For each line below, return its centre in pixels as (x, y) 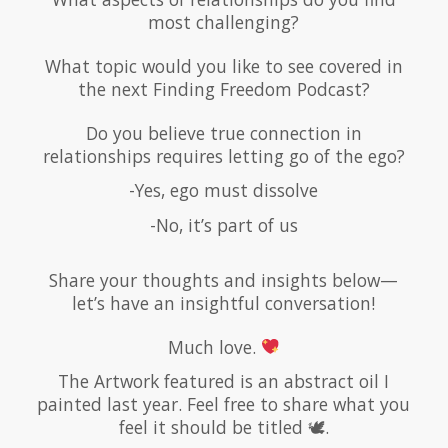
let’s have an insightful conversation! (224, 302)
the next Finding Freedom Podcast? (223, 89)
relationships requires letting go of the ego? (223, 156)
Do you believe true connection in (223, 133)
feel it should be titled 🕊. (223, 426)
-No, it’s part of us (223, 224)
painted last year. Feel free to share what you (224, 403)
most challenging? (224, 22)
